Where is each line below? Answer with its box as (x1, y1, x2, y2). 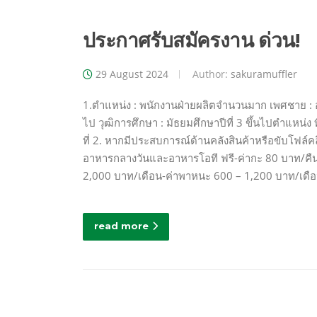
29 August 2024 (96, 67, 168, 81)
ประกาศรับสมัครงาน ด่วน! (83, 28, 299, 53)
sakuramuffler (231, 67, 297, 81)
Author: (190, 67, 231, 81)
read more (94, 220, 149, 232)
